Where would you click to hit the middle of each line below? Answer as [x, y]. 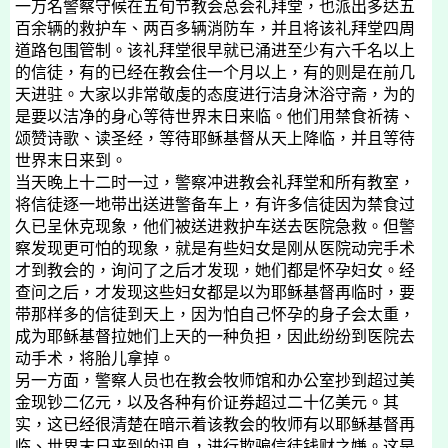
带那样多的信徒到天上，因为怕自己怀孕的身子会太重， [215, 314]
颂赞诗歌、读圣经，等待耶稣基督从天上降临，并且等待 [215, 138]
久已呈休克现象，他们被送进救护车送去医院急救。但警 [215, 226]
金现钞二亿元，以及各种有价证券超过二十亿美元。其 [207, 402]
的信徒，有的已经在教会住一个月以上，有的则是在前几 [215, 72]
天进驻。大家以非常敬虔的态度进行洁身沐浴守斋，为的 [215, 94]
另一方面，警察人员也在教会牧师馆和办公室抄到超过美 [215, 380]
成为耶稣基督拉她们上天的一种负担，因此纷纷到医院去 [215, 336]
